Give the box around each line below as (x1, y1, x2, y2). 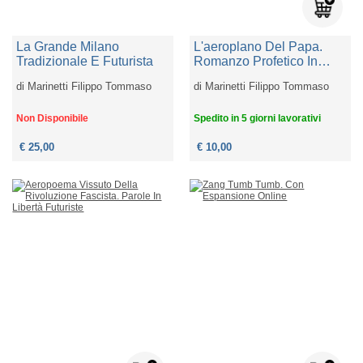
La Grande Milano (16, 40, 120, 54)
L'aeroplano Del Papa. (194, 40, 323, 54)
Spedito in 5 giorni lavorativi (194, 113, 322, 125)
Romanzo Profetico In (194, 54, 318, 69)
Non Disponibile (16, 113, 89, 125)
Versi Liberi (194, 69, 259, 83)
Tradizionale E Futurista (16, 54, 154, 69)
